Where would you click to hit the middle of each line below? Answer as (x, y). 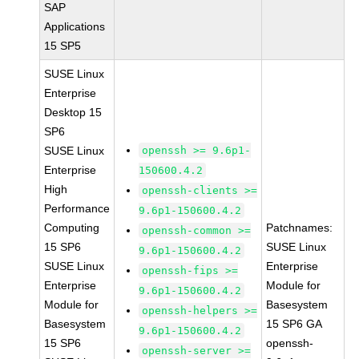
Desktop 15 (73, 112)
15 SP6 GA (294, 324)
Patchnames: (300, 228)
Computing (72, 228)
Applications (75, 26)
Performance (77, 208)
